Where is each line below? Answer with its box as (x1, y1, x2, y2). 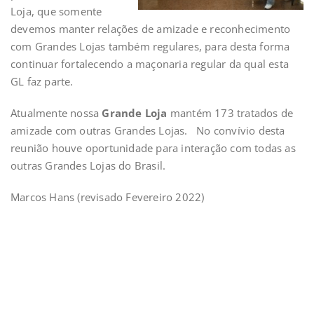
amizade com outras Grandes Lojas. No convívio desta (11, 123, 285, 137)
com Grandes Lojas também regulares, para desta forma (11, 39, 290, 53)
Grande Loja (102, 106, 168, 120)
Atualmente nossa (11, 106, 102, 120)
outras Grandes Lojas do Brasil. (11, 158, 166, 172)
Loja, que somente (11, 4, 102, 18)
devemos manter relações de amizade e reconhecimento (11, 22, 291, 36)
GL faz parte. (11, 74, 74, 88)
